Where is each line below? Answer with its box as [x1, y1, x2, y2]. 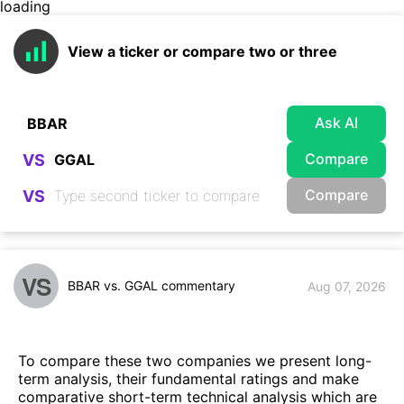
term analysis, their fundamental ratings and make [18, 370, 359, 389]
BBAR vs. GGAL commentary [68, 278, 235, 293]
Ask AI [315, 113, 358, 132]
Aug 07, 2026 [308, 278, 386, 294]
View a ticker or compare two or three [68, 42, 337, 60]
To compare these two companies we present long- [18, 352, 372, 371]
